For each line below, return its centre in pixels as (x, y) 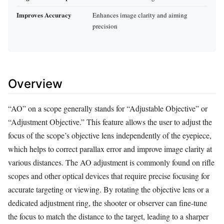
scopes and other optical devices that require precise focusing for (109, 176)
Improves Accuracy (44, 14)
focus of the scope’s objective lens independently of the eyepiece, (110, 135)
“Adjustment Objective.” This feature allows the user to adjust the (110, 122)
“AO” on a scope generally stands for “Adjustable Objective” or (108, 108)
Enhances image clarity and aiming (140, 15)
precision (105, 26)
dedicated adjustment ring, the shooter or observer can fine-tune (107, 203)
